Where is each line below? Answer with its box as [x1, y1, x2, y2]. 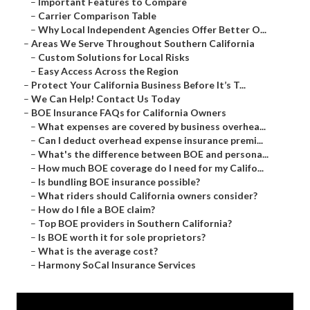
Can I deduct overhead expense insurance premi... [38, 134, 263, 147]
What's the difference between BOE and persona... [38, 148, 268, 161]
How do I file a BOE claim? [38, 203, 155, 216]
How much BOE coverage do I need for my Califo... [38, 162, 264, 174]
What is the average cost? [38, 245, 158, 257]
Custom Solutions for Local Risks [38, 51, 190, 64]
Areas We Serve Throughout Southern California [31, 37, 255, 50]
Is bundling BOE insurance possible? [38, 176, 200, 188]
